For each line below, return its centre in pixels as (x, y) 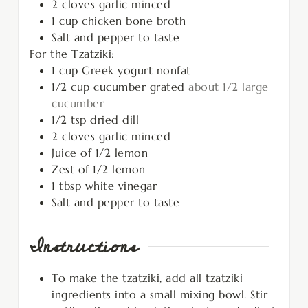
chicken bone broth (134, 20)
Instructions (84, 247)
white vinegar (121, 185)
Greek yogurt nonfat (136, 70)
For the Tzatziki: (72, 53)
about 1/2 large (229, 86)
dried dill (114, 119)
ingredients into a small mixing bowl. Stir (159, 294)
